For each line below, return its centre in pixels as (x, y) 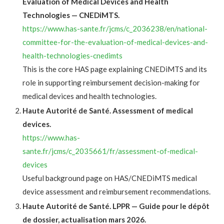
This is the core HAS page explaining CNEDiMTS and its (115, 69)
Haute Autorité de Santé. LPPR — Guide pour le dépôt (116, 206)
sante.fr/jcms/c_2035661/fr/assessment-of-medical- (110, 151)
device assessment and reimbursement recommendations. (116, 192)
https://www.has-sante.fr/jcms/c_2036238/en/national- (115, 29)
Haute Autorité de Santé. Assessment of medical (108, 111)
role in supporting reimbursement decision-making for (111, 83)
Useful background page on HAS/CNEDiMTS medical (110, 178)
